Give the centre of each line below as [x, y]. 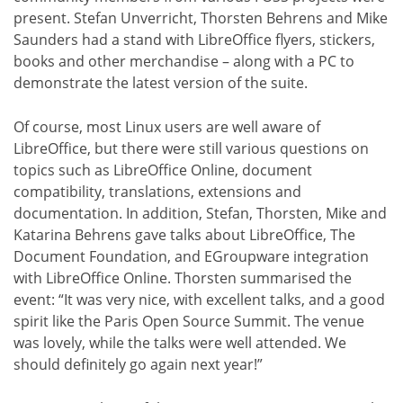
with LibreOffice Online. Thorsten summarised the [183, 278]
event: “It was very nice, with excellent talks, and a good [199, 299]
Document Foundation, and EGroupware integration [191, 256]
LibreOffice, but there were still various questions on [191, 148]
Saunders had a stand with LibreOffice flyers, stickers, [194, 39]
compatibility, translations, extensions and [157, 191]
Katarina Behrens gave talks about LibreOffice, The [184, 234]
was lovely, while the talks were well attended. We [180, 342]
